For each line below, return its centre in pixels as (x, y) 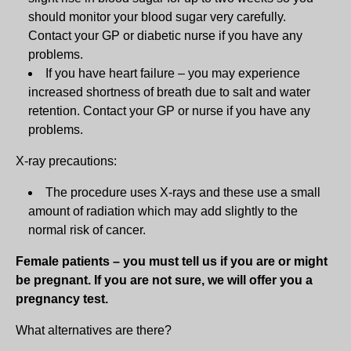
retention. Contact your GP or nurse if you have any (169, 110)
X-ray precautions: (66, 161)
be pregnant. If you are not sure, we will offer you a (164, 280)
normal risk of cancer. (87, 230)
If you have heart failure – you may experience (173, 73)
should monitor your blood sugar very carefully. (157, 16)
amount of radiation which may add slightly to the (163, 211)
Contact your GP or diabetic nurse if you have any (165, 35)
